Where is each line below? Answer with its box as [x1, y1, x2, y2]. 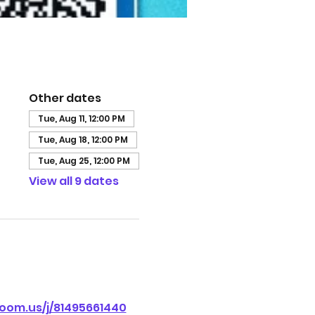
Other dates [28, 90, 101, 106]
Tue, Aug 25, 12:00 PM [37, 155, 130, 167]
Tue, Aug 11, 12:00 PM [37, 112, 125, 124]
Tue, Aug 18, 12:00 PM [37, 134, 128, 146]
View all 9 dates [28, 173, 119, 189]
